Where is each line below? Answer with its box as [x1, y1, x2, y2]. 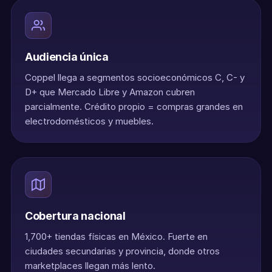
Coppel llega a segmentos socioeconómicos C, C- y [25, 72, 245, 83]
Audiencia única [25, 50, 109, 63]
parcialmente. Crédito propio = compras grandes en [25, 101, 243, 112]
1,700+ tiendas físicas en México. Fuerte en [25, 231, 208, 242]
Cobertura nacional [25, 209, 126, 222]
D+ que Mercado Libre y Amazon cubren [25, 86, 195, 98]
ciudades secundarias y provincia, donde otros [25, 245, 220, 257]
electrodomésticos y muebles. [25, 115, 154, 127]
